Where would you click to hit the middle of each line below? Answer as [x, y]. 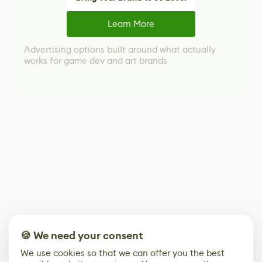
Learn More [131, 24]
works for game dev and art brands [96, 60]
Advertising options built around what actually [120, 49]
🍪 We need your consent [82, 236]
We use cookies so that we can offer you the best [123, 253]
